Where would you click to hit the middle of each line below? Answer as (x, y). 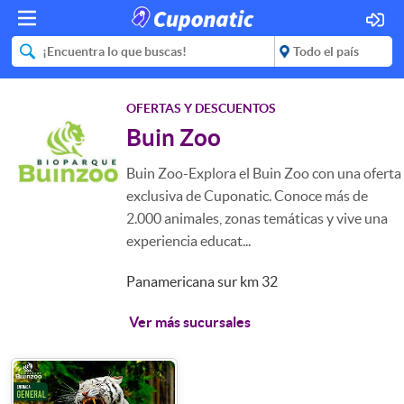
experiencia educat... (188, 241)
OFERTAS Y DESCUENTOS (201, 108)
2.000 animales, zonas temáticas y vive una (257, 218)
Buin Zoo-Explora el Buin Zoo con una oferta (264, 173)
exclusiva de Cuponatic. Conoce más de (247, 196)
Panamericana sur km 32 (202, 281)
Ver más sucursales (190, 322)
